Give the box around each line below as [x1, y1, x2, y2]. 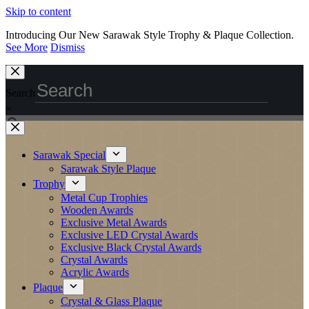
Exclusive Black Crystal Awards [61, 241, 201, 253]
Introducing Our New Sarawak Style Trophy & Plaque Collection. [6, 29, 294, 41]
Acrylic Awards [61, 266, 129, 278]
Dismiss [50, 41, 85, 53]
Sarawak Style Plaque [61, 163, 156, 175]
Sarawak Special [33, 149, 106, 161]
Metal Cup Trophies [61, 192, 148, 203]
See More [6, 41, 48, 53]
